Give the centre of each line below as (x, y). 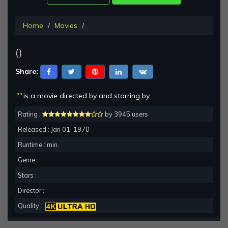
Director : (31, 191)
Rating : (30, 114)
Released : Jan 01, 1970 (54, 130)
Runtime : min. (38, 145)
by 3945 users (126, 114)
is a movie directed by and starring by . (87, 96)
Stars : (27, 175)
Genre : (28, 160)
